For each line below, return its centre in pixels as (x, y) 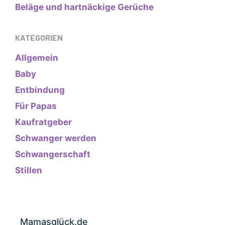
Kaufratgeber (43, 122)
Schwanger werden (56, 138)
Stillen (29, 171)
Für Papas (36, 106)
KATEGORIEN (39, 38)
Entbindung (40, 90)
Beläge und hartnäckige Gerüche (84, 7)
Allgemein (37, 58)
